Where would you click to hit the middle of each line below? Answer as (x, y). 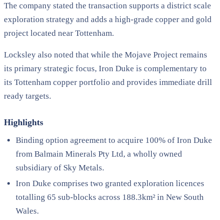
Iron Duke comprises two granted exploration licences (110, 183)
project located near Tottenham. (59, 33)
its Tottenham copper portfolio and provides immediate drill (108, 82)
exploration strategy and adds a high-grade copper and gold (108, 19)
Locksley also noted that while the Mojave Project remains (106, 55)
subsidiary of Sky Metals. (60, 167)
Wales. (27, 211)
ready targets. (27, 96)
